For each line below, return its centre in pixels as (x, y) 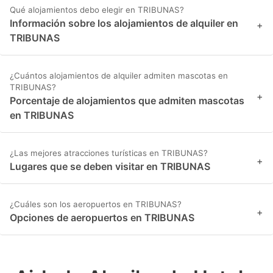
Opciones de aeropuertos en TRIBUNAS (102, 218)
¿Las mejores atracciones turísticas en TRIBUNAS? (109, 153)
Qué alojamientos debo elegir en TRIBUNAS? (97, 10)
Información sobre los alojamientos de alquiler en (124, 23)
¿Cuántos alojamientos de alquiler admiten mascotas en (119, 76)
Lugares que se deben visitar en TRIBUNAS (110, 167)
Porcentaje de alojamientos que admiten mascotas (127, 101)
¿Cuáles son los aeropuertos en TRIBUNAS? (96, 204)
